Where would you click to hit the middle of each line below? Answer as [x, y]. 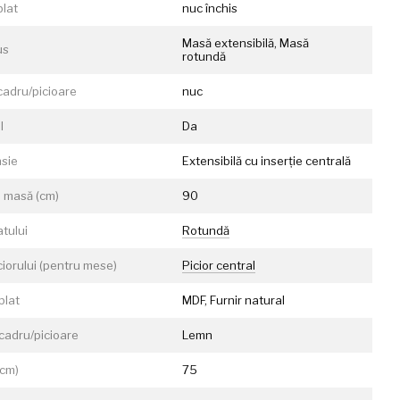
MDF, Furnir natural [234, 300]
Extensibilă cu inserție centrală [267, 161]
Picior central [219, 265]
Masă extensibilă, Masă [246, 43]
